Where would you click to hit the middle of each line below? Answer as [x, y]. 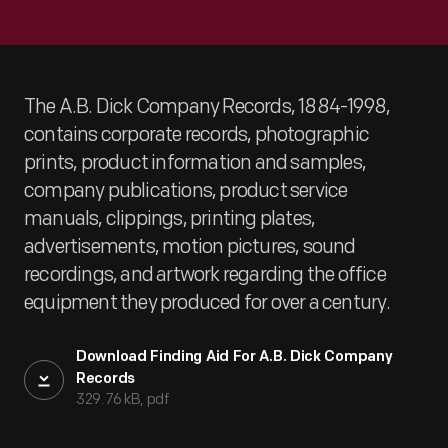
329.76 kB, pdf [122, 399]
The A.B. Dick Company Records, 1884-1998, [207, 107]
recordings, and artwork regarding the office [205, 275]
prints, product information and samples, [195, 163]
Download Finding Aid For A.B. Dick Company [234, 357]
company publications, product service [186, 191]
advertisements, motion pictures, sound [190, 247]
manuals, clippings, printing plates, [170, 219]
